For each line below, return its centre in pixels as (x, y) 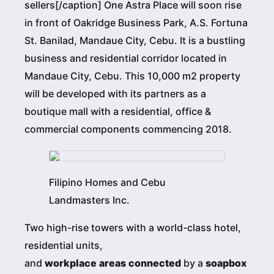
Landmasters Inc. (89, 200)
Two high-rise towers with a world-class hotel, (133, 227)
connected (155, 263)
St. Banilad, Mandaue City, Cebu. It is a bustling (135, 40)
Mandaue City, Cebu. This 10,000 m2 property (132, 76)
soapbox (226, 263)
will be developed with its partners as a (115, 93)
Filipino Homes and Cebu (107, 182)
